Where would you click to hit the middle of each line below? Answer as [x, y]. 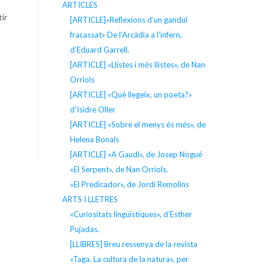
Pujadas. [84, 229]
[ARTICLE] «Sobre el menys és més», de [138, 124]
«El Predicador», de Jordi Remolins [129, 184]
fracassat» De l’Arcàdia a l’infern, [126, 34]
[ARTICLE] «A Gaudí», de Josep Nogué [136, 154]
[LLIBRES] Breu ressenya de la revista [133, 244]
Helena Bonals [94, 139]
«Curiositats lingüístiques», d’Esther [131, 214]
